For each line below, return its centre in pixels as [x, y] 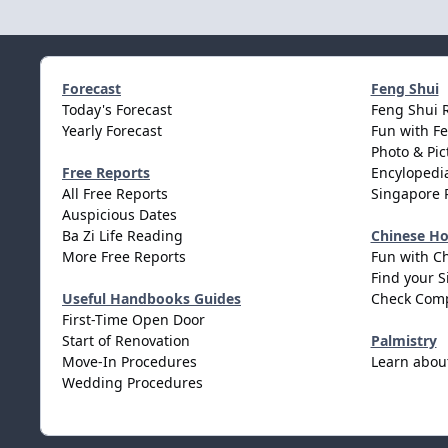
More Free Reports [124, 256]
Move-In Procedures [129, 361]
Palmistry [403, 340]
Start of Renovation [126, 340]
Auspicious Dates [119, 214]
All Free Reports [115, 193]
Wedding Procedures [132, 382]
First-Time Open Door [133, 319]
